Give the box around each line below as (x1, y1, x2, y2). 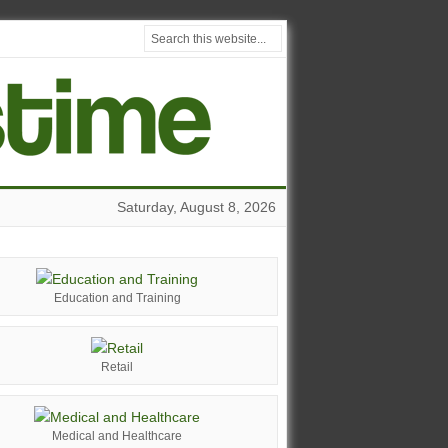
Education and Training (53, 291, 181, 305)
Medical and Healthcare (52, 429, 182, 443)
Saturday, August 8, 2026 (117, 199, 276, 215)
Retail (101, 360, 133, 374)
